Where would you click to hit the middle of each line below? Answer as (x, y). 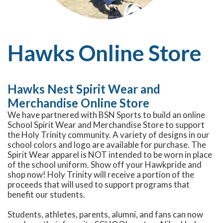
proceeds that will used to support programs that (99, 184)
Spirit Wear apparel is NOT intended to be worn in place (110, 154)
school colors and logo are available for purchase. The (107, 144)
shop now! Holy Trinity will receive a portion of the (101, 174)
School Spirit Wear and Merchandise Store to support (106, 124)
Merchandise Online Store (78, 103)
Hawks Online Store (105, 53)
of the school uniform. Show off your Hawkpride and (105, 164)
